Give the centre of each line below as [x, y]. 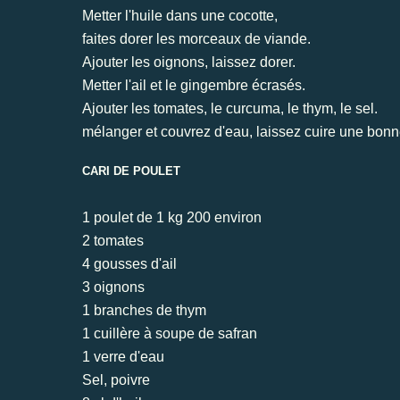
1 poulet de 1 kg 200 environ [172, 217]
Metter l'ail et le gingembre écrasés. [194, 85]
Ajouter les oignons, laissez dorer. [189, 62]
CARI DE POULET [133, 171]
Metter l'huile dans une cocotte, [180, 15]
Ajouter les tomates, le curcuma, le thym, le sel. [230, 108]
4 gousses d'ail [129, 263]
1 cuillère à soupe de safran [170, 333]
